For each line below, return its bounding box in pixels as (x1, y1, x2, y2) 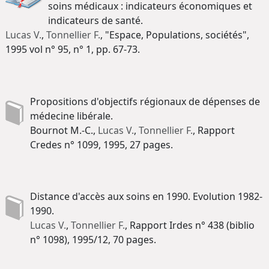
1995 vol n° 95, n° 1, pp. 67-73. (5, 43, 140, 56)
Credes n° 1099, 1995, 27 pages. (30, 138, 173, 151)
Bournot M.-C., (30, 123, 98, 137)
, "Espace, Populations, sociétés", (100, 28, 249, 42)
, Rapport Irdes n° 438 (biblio (125, 219, 255, 232)
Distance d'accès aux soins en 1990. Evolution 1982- (30, 190, 262, 204)
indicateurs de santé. (48, 14, 143, 28)
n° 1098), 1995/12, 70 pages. (30, 233, 156, 247)
